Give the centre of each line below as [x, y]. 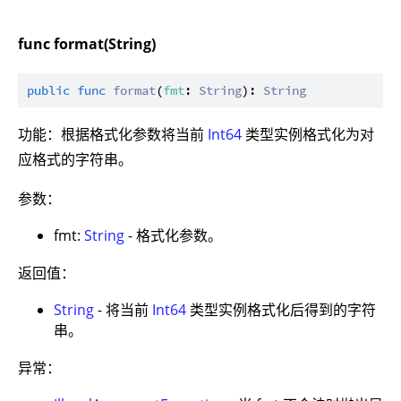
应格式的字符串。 [75, 159]
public [48, 90]
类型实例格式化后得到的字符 [281, 309]
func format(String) [87, 44]
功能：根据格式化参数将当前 [113, 134]
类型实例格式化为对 [308, 134]
